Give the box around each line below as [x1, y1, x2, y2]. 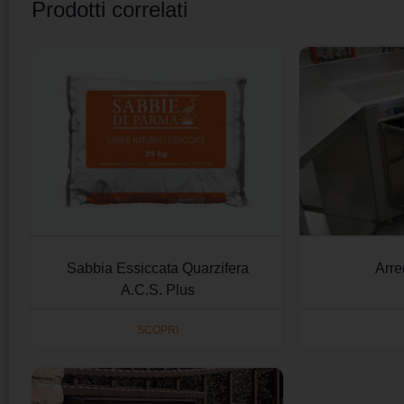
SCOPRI [136, 323, 179, 336]
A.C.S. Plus [120, 282, 195, 298]
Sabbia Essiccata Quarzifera [66, 261, 249, 277]
